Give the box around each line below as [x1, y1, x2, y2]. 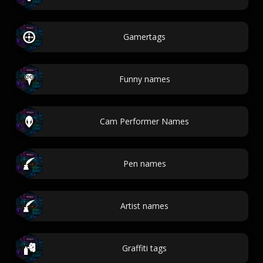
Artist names [120, 200, 168, 211]
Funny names [119, 73, 170, 85]
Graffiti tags [122, 242, 167, 254]
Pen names [123, 158, 166, 169]
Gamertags [123, 31, 166, 42]
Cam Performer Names [100, 116, 189, 127]
